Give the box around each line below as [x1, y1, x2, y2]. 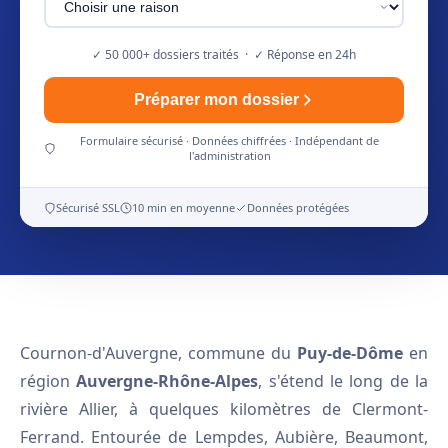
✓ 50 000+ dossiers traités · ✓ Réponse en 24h [92, 46, 356, 63]
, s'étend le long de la [258, 370, 429, 392]
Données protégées [247, 200, 349, 215]
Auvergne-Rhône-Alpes [76, 370, 259, 392]
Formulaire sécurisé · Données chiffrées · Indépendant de [80, 133, 380, 148]
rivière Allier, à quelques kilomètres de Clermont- [20, 398, 428, 420]
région [20, 370, 77, 392]
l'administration [188, 148, 271, 163]
